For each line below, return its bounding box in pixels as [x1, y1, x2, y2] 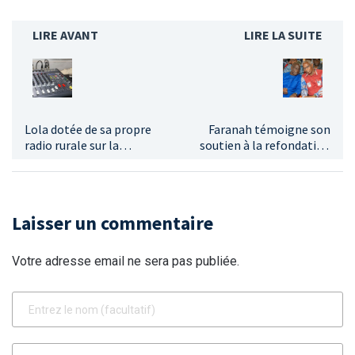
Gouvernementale [232, 168, 330, 185]
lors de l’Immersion [224, 152, 330, 169]
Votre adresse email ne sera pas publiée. [12, 253, 239, 269]
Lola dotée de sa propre [25, 120, 151, 137]
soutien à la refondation [200, 136, 330, 153]
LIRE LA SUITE [244, 26, 323, 43]
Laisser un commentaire [12, 210, 213, 235]
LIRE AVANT [32, 26, 98, 43]
